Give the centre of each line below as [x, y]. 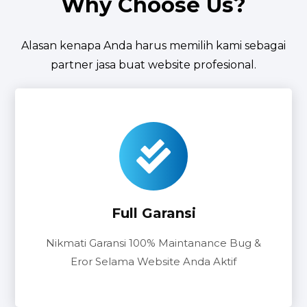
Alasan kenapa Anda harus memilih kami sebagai [153, 46]
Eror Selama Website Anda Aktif [153, 262]
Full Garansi [153, 213]
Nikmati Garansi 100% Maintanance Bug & [153, 243]
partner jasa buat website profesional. [153, 65]
